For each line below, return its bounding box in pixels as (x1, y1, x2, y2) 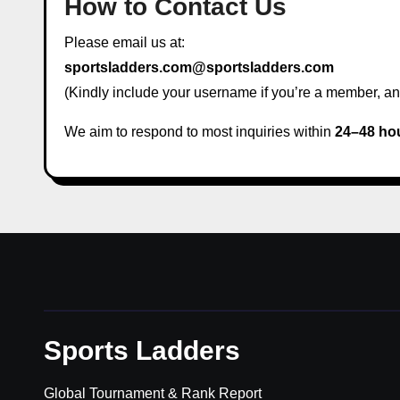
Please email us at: (64, 35, 185, 50)
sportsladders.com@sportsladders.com (64, 60, 334, 75)
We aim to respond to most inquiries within (64, 124, 335, 139)
